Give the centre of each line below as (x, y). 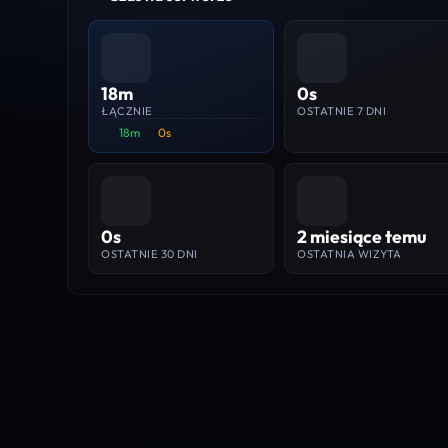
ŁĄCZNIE (127, 110)
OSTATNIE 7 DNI (342, 110)
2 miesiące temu (362, 236)
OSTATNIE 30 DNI (149, 253)
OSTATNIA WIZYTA (349, 253)
